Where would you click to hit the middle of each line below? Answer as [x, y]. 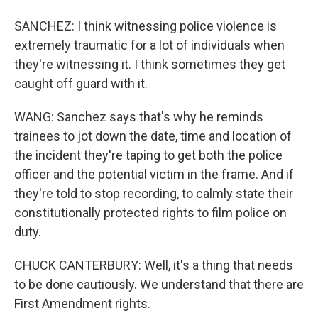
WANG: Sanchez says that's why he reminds [139, 117]
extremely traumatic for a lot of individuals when [149, 45]
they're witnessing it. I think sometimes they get [150, 64]
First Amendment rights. [82, 303]
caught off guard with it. [81, 83]
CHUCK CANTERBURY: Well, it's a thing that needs [154, 265]
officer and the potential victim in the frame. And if [154, 174]
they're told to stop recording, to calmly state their [154, 193]
